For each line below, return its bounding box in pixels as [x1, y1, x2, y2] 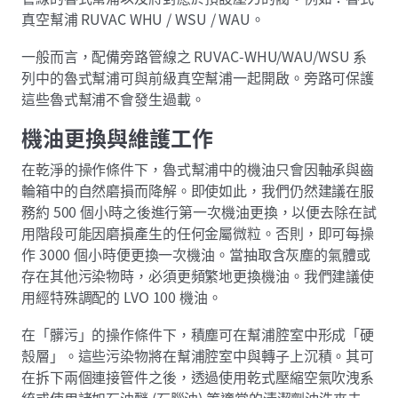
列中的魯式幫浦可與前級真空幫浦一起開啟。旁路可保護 [21, 66, 375, 88]
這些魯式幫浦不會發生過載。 [21, 87, 205, 109]
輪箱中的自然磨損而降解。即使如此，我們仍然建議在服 [21, 179, 375, 201]
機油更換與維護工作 [21, 121, 213, 153]
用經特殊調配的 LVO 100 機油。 [21, 285, 222, 307]
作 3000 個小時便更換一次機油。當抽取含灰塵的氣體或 [21, 243, 370, 265]
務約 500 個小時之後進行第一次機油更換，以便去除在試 [21, 200, 377, 222]
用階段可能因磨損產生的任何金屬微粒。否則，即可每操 [21, 221, 375, 243]
